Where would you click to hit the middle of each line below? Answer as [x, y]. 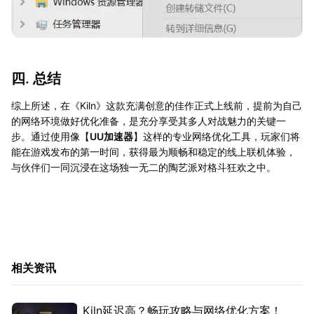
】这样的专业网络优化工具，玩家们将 [217, 136]
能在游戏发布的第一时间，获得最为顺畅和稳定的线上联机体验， [153, 151]
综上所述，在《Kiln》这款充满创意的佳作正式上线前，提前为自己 [157, 105]
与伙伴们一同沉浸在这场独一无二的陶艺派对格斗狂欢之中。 [144, 167]
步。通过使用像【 [50, 136]
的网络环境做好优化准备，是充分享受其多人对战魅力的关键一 [149, 121]
